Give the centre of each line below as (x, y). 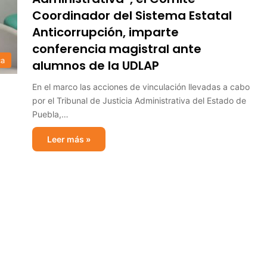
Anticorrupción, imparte (105, 32)
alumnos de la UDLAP (96, 66)
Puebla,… (50, 114)
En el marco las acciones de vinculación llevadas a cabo (141, 87)
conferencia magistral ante (117, 49)
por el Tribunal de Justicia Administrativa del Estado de (139, 100)
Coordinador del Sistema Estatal (132, 15)
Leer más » (69, 139)
